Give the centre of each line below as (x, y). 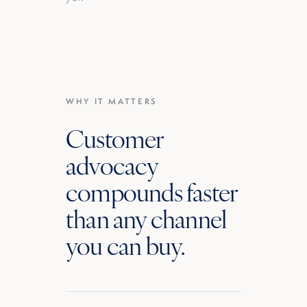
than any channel (146, 218)
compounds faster (152, 191)
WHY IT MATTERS (112, 101)
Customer (115, 138)
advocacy (112, 164)
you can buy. (125, 245)
